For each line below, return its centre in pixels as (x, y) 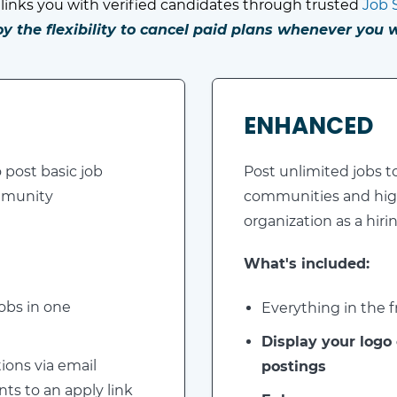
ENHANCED (308, 126)
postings (294, 366)
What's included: (307, 264)
